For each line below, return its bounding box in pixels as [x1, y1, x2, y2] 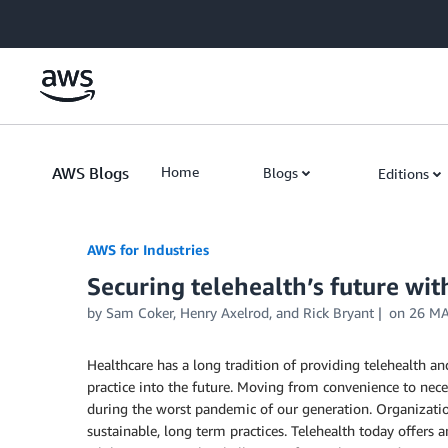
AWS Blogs [52, 163, 129, 183]
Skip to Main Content [9, 11, 142, 28]
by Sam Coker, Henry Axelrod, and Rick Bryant [87, 304, 374, 321]
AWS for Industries [87, 241, 209, 258]
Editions [378, 165, 429, 182]
